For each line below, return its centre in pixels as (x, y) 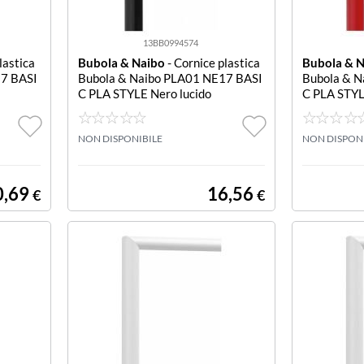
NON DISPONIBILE (120, 139)
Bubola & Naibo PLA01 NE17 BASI (170, 78)
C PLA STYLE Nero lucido (144, 93)
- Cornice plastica (212, 63)
